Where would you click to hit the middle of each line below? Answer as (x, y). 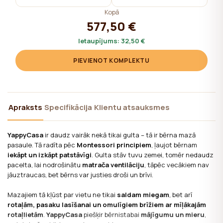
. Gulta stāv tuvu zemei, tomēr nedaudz (153, 155)
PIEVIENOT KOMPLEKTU (111, 61)
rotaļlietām (25, 215)
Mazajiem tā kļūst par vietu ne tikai (62, 195)
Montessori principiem (114, 145)
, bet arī (181, 195)
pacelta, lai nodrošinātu (45, 165)
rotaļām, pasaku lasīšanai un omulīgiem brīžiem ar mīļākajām (107, 205)
